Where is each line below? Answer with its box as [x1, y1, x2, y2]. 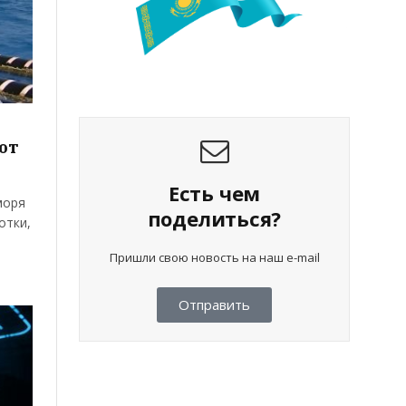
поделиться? [147, 205, 282, 233]
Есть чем [168, 179, 261, 208]
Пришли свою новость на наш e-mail [109, 249, 320, 266]
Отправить [179, 295, 250, 314]
